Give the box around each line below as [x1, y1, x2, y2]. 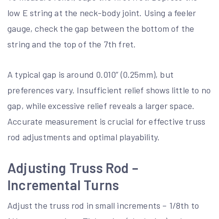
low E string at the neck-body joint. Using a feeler [7, 7, 197, 19]
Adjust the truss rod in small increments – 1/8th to [7, 200, 199, 211]
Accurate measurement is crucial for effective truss [7, 116, 206, 127]
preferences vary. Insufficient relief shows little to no [7, 85, 211, 96]
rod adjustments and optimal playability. [7, 131, 160, 143]
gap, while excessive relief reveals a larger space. [7, 100, 195, 111]
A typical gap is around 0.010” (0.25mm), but [7, 69, 174, 80]
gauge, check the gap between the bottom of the [7, 23, 195, 34]
